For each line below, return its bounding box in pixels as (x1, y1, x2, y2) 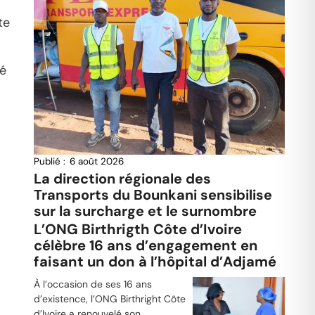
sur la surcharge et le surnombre (33, 201, 257, 220)
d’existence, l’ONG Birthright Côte (33, 292, 186, 305)
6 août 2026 (69, 155, 124, 167)
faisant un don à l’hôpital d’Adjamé (33, 252, 276, 271)
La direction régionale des (33, 169, 211, 188)
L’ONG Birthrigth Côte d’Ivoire (33, 219, 242, 238)
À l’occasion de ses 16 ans (33, 277, 152, 290)
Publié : (33, 155, 65, 167)
